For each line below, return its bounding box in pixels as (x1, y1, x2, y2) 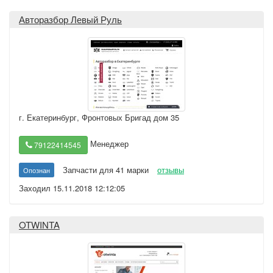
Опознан (23, 165, 50, 175)
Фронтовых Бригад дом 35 (82, 112, 179, 123)
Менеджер (88, 138, 129, 150)
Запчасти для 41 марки (63, 164, 149, 175)
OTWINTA (19, 218, 60, 231)
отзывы (157, 164, 184, 175)
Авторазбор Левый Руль (19, 13, 122, 26)
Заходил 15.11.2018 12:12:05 (19, 182, 125, 194)
